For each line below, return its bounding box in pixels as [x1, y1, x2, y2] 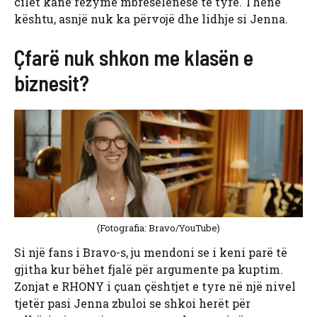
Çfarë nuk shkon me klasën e [14, 45, 253, 71]
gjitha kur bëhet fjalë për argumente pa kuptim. [14, 262, 283, 277]
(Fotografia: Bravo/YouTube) [97, 221, 220, 235]
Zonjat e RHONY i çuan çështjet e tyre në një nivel [14, 279, 296, 294]
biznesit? [14, 70, 89, 96]
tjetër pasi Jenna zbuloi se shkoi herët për [14, 296, 250, 311]
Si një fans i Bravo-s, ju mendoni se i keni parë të [14, 245, 287, 260]
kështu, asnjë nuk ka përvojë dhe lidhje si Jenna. [14, 11, 288, 27]
